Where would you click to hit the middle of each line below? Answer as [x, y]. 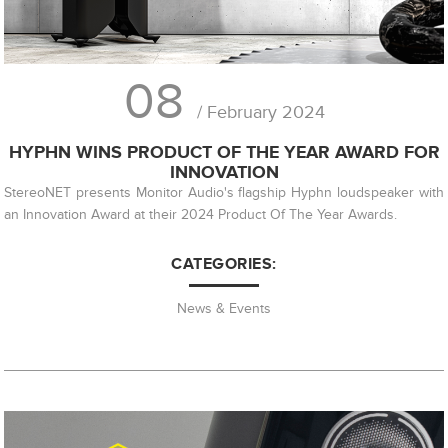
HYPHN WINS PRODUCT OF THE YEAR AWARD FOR [224, 151]
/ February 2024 [260, 112]
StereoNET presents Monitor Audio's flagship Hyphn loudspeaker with [224, 192]
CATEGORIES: [224, 263]
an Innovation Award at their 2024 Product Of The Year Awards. [201, 214]
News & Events [224, 308]
